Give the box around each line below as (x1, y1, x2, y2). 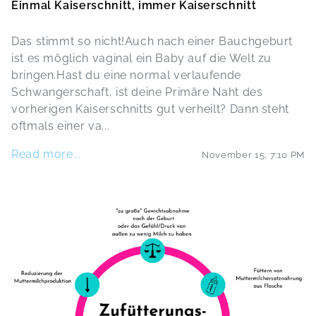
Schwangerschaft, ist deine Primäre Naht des (11, 85, 263, 99)
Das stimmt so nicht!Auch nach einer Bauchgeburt (11, 35, 293, 48)
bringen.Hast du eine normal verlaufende (11, 68, 241, 82)
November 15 (202, 149, 265, 160)
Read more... (11, 147, 81, 161)
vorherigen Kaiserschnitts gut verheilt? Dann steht (11, 102, 290, 116)
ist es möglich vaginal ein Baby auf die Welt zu (11, 51, 272, 65)
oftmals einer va (11, 119, 102, 133)
